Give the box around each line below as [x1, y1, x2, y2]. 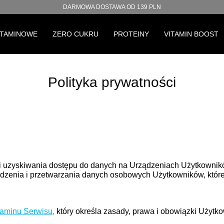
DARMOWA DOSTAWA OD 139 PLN [63, 3, 161, 10]
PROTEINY [113, 30, 149, 38]
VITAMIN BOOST [163, 30, 218, 38]
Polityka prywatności [48, 74, 176, 90]
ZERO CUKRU [52, 30, 98, 38]
